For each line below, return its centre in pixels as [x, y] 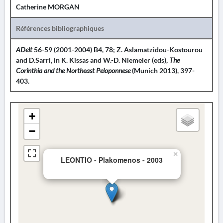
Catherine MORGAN [48, 7]
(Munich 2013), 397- [163, 70]
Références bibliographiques [60, 28]
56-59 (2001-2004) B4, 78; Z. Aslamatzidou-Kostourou [118, 50]
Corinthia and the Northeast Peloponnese [73, 70]
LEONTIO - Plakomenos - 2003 [112, 160]
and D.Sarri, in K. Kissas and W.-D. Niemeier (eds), [93, 60]
